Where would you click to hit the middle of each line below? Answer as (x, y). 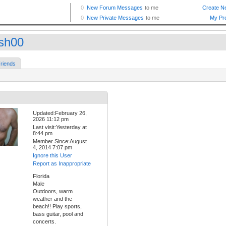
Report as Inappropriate (62, 164)
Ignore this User (52, 156)
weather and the (52, 199)
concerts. (44, 222)
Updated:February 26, (60, 113)
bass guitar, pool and (58, 214)
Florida (41, 176)
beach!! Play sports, (57, 207)
